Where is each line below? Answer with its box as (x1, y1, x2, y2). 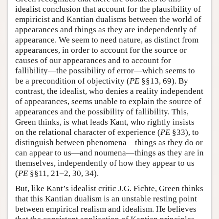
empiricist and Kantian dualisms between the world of (15, 14, 201, 24)
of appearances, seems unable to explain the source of (15, 96, 201, 106)
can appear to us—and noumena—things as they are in (15, 148, 204, 157)
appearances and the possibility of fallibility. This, (15, 107, 189, 116)
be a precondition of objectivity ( (15, 76, 130, 86)
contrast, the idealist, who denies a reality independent (15, 86, 203, 96)
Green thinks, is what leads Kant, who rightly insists (15, 117, 195, 127)
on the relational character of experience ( (15, 127, 160, 137)
